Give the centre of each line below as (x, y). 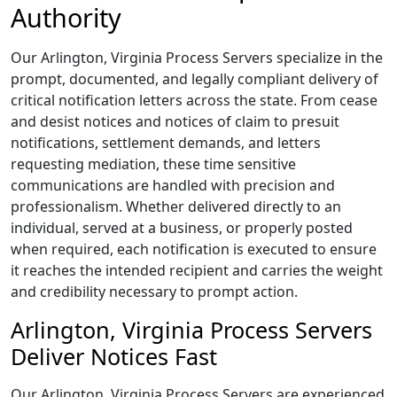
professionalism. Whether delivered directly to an (176, 206)
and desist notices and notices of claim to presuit (175, 121)
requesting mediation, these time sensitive (153, 164)
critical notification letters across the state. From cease (194, 100)
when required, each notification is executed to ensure (194, 249)
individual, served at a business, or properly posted (182, 228)
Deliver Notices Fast (114, 356)
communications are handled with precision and (173, 185)
